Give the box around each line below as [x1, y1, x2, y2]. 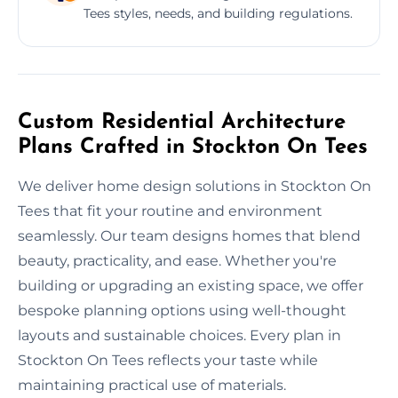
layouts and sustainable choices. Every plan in [18, 326, 341, 344]
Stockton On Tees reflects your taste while [18, 351, 318, 369]
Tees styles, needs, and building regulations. [84, 4, 353, 21]
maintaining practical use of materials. [18, 376, 286, 394]
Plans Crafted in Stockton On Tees [18, 136, 368, 158]
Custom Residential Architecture [18, 111, 346, 133]
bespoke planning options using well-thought [18, 301, 346, 319]
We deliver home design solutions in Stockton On [18, 177, 371, 195]
